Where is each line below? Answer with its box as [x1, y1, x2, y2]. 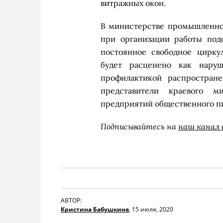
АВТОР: [61, 196, 82, 205]
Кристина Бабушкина [61, 205, 129, 214]
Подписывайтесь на [101, 121, 178, 131]
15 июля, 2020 [132, 205, 173, 214]
